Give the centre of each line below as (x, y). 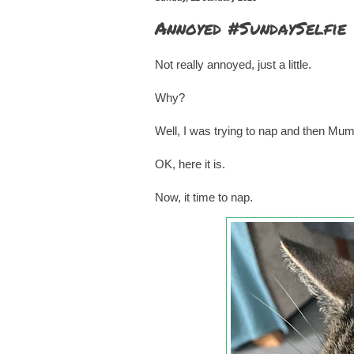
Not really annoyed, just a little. (235, 64)
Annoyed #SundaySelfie (250, 28)
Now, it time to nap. (204, 197)
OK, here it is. (192, 164)
